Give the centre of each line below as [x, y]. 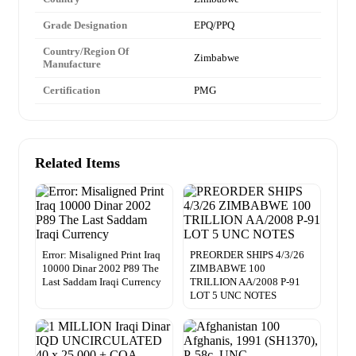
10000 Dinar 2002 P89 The [101, 268]
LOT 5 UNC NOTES [233, 295]
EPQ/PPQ [214, 25]
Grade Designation [85, 25]
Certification [72, 90]
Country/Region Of [86, 51]
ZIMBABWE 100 [228, 268]
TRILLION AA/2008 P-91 [245, 281]
